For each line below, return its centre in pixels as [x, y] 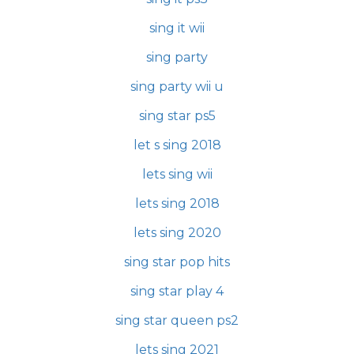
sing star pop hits [177, 262]
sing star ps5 [177, 116]
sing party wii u [177, 87]
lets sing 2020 [177, 233]
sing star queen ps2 [177, 321]
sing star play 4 [177, 292]
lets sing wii [177, 175]
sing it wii [177, 28]
